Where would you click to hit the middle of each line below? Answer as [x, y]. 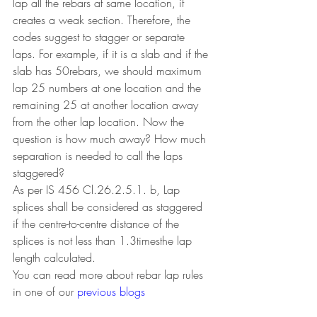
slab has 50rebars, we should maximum [109, 70]
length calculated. [54, 257]
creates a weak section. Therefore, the [103, 19]
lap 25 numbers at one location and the [109, 87]
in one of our [45, 291]
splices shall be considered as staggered [109, 206]
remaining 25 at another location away [107, 104]
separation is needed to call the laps [99, 155]
